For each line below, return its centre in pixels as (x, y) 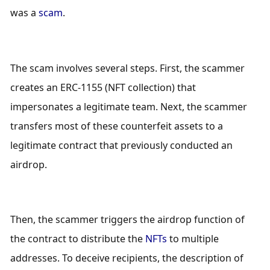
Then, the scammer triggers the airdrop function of (128, 220)
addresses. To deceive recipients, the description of (127, 258)
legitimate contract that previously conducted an (122, 145)
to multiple (193, 239)
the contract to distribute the (78, 239)
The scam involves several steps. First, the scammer (128, 68)
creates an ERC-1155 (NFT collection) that (103, 87)
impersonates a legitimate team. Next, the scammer (129, 106)
